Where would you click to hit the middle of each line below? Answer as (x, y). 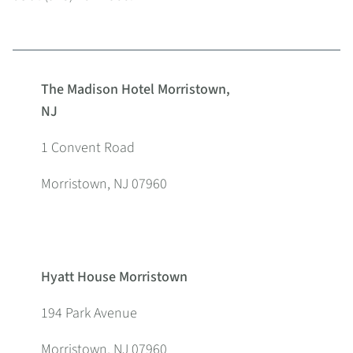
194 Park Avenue (89, 313)
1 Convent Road (88, 148)
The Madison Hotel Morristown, (136, 89)
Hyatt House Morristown (114, 277)
